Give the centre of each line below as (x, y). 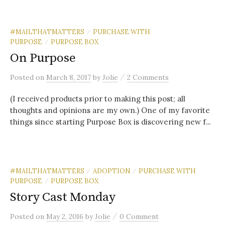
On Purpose (43, 58)
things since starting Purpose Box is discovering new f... (110, 122)
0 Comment (139, 216)
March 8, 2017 (69, 77)
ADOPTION (111, 171)
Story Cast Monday (63, 197)
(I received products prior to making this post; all (98, 98)
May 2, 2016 (65, 216)
